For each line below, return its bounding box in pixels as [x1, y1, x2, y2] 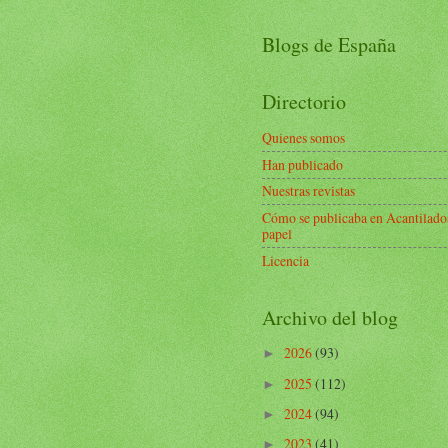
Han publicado [262, 154, 343, 174]
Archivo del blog [262, 303, 398, 331]
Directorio [262, 88, 346, 116]
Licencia [262, 250, 309, 270]
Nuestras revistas [262, 181, 355, 201]
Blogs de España [262, 31, 396, 59]
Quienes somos [262, 128, 345, 148]
